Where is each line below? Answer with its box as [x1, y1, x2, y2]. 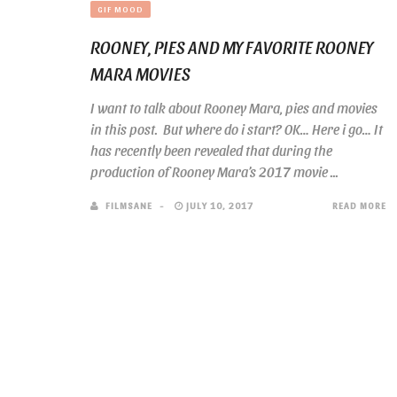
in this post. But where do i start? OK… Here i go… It [90, 121, 383, 137]
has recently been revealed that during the [90, 142, 332, 159]
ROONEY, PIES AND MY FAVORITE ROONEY [90, 36, 373, 58]
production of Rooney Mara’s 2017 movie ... [90, 163, 339, 180]
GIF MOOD [97, 4, 144, 14]
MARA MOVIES [90, 63, 191, 84]
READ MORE [332, 199, 386, 211]
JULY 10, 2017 [183, 199, 253, 211]
